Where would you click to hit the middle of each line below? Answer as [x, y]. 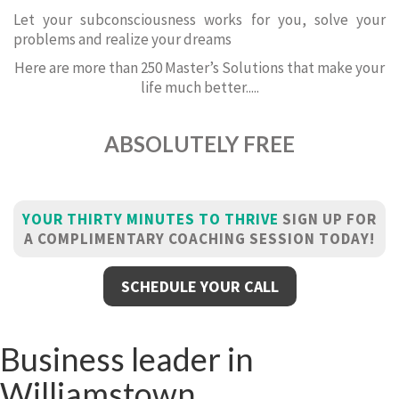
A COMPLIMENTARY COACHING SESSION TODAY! [199, 239]
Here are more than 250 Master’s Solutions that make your [199, 68]
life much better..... [199, 87]
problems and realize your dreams [122, 39]
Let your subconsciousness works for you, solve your [199, 20]
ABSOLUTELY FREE [199, 144]
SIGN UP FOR [328, 219]
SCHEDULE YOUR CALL [199, 286]
